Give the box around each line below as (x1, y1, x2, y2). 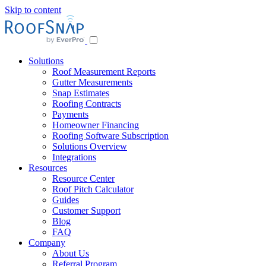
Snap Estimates (52, 88, 109, 98)
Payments (52, 109, 88, 119)
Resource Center (52, 173, 115, 183)
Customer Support (52, 205, 121, 216)
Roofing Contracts (52, 99, 121, 109)
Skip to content (5, 5, 61, 15)
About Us (52, 248, 89, 258)
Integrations (52, 152, 96, 162)
